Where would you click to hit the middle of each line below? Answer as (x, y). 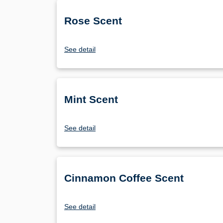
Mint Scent (91, 100)
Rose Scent (93, 21)
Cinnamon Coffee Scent (124, 178)
